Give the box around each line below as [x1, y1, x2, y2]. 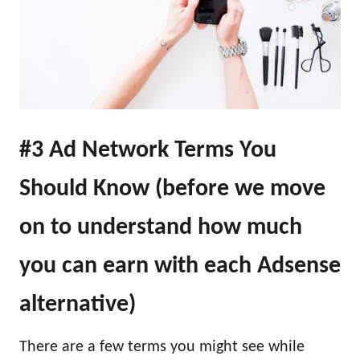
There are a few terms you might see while [19, 339, 305, 356]
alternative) [19, 292, 136, 318]
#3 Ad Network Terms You [19, 138, 276, 164]
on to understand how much [19, 215, 302, 241]
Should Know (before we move [19, 177, 325, 202]
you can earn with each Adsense [19, 254, 341, 280]
